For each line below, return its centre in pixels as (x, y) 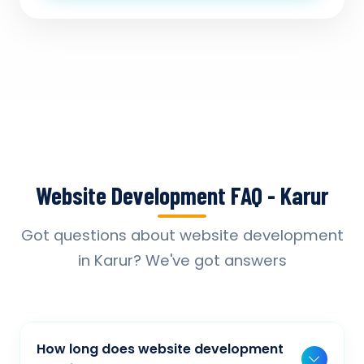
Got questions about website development (182, 235)
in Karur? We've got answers (182, 260)
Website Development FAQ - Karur (182, 195)
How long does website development (160, 349)
